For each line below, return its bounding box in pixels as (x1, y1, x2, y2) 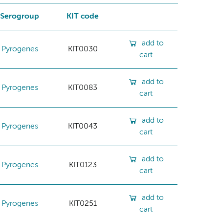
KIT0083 (68, 84, 98, 92)
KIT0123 (68, 161, 97, 169)
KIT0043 (68, 122, 98, 131)
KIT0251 (68, 199, 97, 208)
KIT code (66, 12, 99, 21)
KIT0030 (67, 45, 98, 53)
